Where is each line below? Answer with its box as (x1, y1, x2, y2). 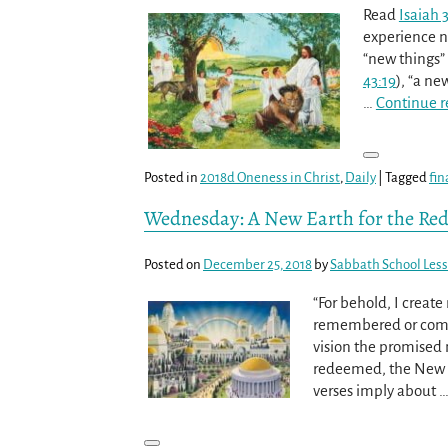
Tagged (385, 169, 427, 185)
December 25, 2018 (203, 256, 312, 272)
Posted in (144, 169, 198, 185)
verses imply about (312, 381, 439, 399)
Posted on (144, 256, 203, 272)
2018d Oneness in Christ (200, 169, 340, 185)
